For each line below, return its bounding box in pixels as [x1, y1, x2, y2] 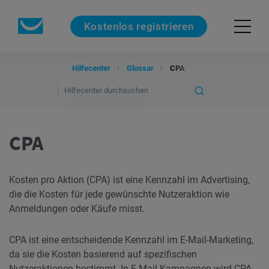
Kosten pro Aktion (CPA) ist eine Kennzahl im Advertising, [9, 174, 250, 186]
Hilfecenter [72, 64, 110, 73]
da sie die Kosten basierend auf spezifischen [9, 249, 197, 260]
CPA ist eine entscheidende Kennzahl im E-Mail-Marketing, [9, 234, 253, 246]
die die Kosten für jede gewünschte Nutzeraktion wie [9, 189, 229, 200]
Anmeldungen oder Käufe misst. [9, 203, 145, 214]
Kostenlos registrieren [83, 20, 194, 32]
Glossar [127, 64, 154, 73]
